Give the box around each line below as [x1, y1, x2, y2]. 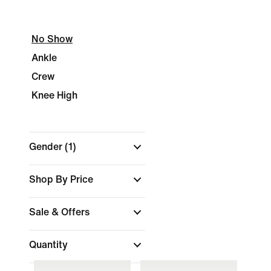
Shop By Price [29, 174, 96, 184]
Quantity [29, 240, 70, 250]
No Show [31, 34, 73, 44]
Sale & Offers [29, 207, 92, 217]
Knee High [31, 90, 77, 100]
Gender [29, 142, 65, 152]
